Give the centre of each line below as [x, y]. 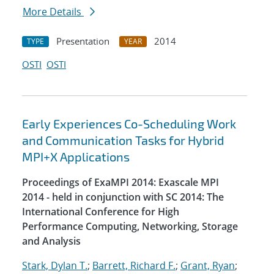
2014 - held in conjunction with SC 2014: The [123, 197]
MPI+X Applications [76, 157]
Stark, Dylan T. [55, 266]
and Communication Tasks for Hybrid [123, 140]
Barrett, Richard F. [134, 266]
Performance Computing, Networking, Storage [130, 227]
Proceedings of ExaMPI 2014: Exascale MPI [120, 183]
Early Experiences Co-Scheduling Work [129, 124]
